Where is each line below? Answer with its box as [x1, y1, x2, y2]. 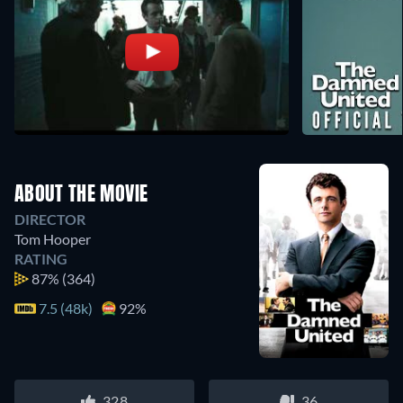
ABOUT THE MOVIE [14, 185, 148, 205]
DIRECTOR [14, 210, 85, 228]
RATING [14, 250, 67, 267]
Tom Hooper [14, 230, 91, 247]
